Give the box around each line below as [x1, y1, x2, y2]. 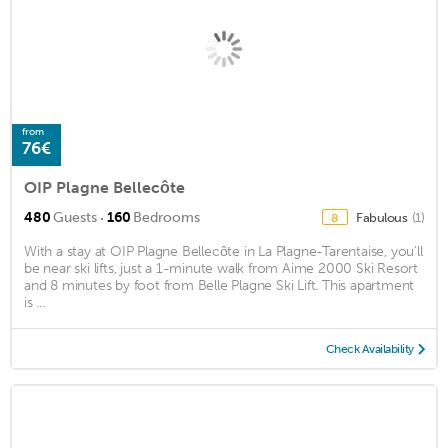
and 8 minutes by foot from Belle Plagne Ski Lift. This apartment [24, 277, 415, 295]
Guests [53, 209, 97, 227]
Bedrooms [133, 209, 200, 227]
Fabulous [356, 210, 410, 226]
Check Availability [325, 342, 414, 357]
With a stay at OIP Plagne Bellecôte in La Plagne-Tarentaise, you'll [24, 243, 423, 261]
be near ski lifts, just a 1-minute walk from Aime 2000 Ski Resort [24, 260, 418, 278]
